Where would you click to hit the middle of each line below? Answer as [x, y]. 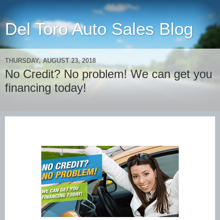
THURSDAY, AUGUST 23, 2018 [50, 60]
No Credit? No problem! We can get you [109, 74]
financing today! [46, 88]
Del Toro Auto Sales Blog [99, 29]
